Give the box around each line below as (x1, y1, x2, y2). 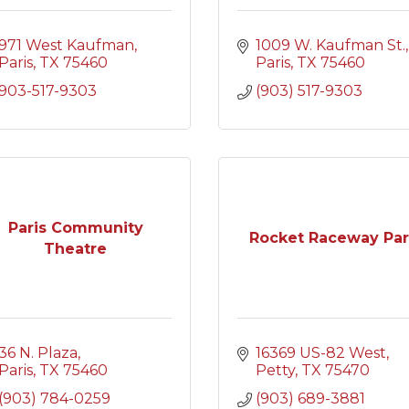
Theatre (44, 239, 108, 257)
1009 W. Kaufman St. (256, 37, 405, 54)
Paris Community (7, 218, 143, 236)
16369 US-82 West (256, 344, 386, 362)
